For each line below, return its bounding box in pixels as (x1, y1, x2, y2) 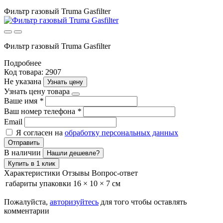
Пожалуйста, (4, 197, 50, 206)
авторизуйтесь (50, 197, 99, 206)
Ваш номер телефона (4, 107, 77, 115)
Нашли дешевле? (47, 149, 100, 157)
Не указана (4, 77, 43, 86)
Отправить (8, 138, 40, 146)
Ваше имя (4, 96, 39, 105)
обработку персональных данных (65, 128, 178, 137)
